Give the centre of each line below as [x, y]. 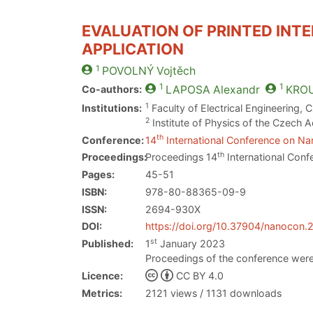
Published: [108, 244]
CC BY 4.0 [199, 275]
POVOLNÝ [128, 71]
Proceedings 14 [182, 157]
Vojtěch [174, 71]
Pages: [98, 175]
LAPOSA [188, 90]
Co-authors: [112, 89]
